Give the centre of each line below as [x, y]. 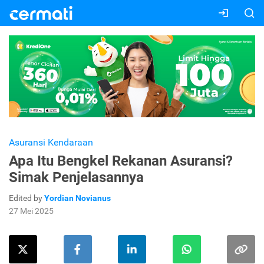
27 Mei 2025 [31, 211]
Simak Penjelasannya [76, 178]
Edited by [27, 198]
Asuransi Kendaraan [51, 143]
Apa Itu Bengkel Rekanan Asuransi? [121, 161]
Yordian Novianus [77, 198]
